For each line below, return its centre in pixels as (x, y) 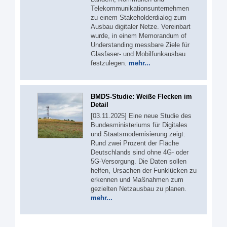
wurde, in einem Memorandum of (139, 36)
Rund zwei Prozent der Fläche (135, 143)
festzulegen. (110, 63)
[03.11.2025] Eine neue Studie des (141, 116)
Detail (100, 104)
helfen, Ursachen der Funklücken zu (144, 170)
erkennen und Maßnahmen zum (137, 179)
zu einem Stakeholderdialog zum (139, 18)
